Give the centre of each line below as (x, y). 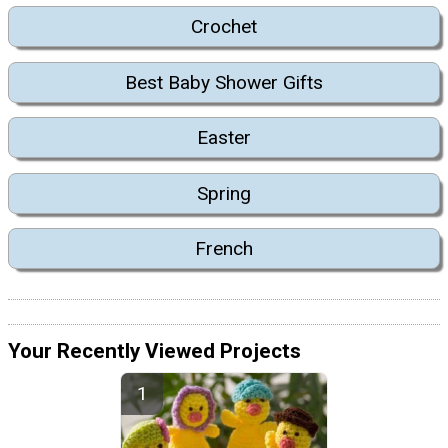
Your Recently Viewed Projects (154, 351)
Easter (224, 138)
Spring (224, 193)
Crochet (224, 27)
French (224, 248)
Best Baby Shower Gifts (224, 82)
